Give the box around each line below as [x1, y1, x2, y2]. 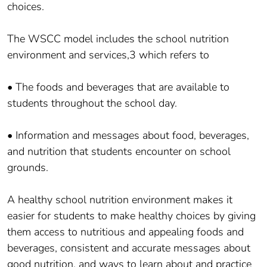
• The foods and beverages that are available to [7, 79, 229, 94]
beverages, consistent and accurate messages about [7, 240, 250, 255]
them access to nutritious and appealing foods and [7, 224, 244, 239]
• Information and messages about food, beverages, [7, 128, 249, 142]
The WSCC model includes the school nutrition [7, 31, 229, 46]
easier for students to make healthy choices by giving [7, 208, 256, 223]
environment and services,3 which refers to [7, 47, 209, 62]
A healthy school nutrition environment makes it [7, 192, 232, 207]
